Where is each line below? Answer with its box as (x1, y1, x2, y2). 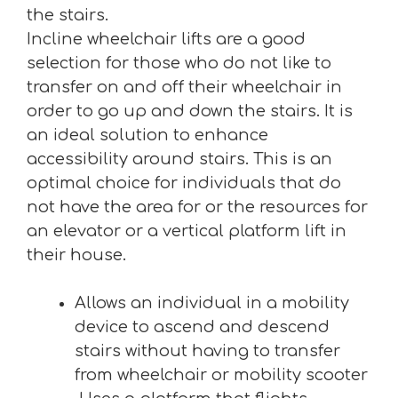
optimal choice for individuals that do (27, 174, 341, 193)
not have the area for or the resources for (27, 198, 368, 217)
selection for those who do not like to (27, 54, 331, 73)
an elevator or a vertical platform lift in (27, 222, 346, 241)
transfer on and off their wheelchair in (27, 78, 342, 97)
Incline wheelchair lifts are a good (27, 30, 306, 49)
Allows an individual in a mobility (75, 294, 349, 313)
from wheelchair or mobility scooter (75, 366, 368, 385)
